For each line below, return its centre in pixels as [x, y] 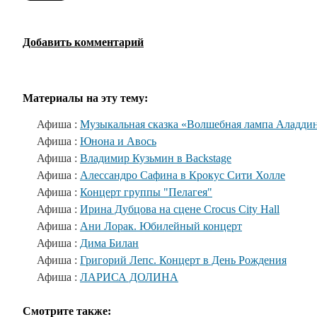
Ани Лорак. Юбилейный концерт [161, 226]
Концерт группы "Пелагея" [146, 192]
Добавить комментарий [83, 42]
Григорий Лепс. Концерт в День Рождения [183, 260]
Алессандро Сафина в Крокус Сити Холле [183, 175]
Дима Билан [109, 243]
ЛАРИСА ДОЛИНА [129, 277]
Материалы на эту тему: [85, 98]
